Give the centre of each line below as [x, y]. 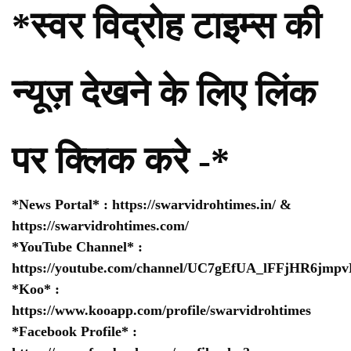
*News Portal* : [62, 205]
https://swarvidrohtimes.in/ [194, 205]
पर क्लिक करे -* [121, 161]
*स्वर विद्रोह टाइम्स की [166, 26]
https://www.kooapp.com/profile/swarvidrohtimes [161, 311]
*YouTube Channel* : [77, 247]
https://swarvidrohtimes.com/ [102, 226]
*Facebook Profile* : [74, 332]
